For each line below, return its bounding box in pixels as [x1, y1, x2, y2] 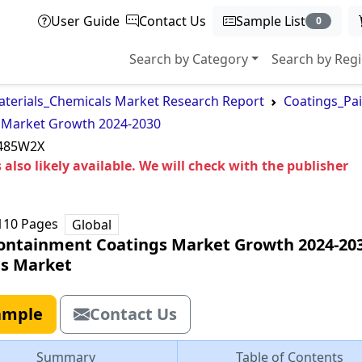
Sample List [236, 12, 306, 30]
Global [72, 216, 112, 234]
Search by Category [128, 50, 248, 68]
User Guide [51, 12, 120, 30]
